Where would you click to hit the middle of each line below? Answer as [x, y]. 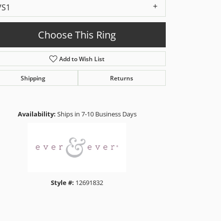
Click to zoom [127, 95]
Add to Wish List [82, 58]
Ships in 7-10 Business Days [97, 114]
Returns [122, 78]
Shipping [33, 78]
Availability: [37, 114]
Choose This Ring [77, 35]
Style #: [62, 182]
